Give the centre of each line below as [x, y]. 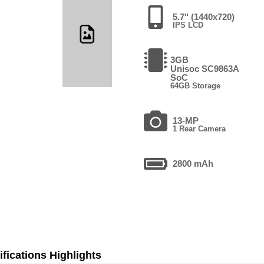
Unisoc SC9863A [204, 68]
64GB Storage [195, 85]
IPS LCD [188, 25]
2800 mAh [193, 163]
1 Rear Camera [199, 128]
